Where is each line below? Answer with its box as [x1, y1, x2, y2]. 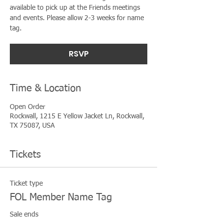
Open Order [10, 104, 45, 110]
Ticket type [10, 180, 43, 187]
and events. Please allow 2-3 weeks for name [10, 15, 144, 22]
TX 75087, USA [10, 122, 55, 129]
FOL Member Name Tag [10, 192, 112, 202]
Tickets [10, 150, 41, 160]
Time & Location [10, 83, 81, 93]
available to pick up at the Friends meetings [10, 4, 140, 11]
